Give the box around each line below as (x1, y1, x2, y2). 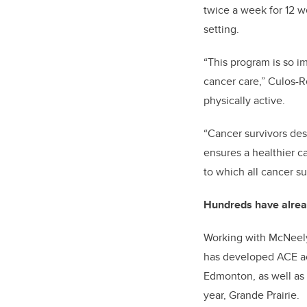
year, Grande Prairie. (204, 287, 299, 303)
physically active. (204, 93, 285, 108)
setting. (204, 21, 239, 37)
